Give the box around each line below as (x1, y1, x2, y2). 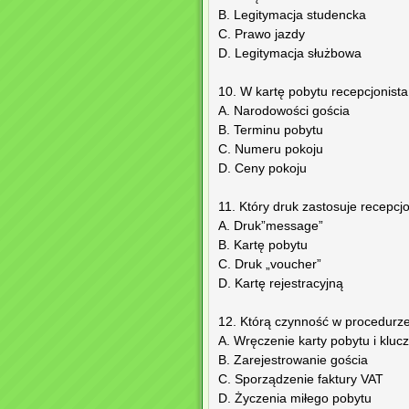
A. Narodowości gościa (218, 104, 350, 119)
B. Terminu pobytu (218, 123, 323, 138)
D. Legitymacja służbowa (218, 47, 362, 61)
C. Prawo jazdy (218, 27, 305, 42)
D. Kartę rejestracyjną (218, 277, 343, 291)
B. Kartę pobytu (218, 238, 308, 253)
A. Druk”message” (218, 219, 323, 234)
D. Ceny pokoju (218, 162, 307, 176)
